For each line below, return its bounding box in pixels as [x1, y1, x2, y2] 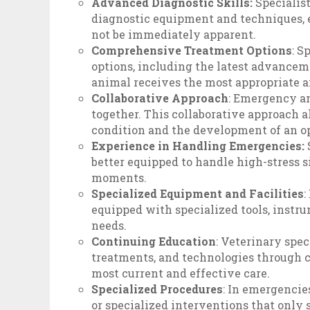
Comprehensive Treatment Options [91, 43, 293, 58]
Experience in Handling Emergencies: [91, 138, 305, 154]
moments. [91, 170, 147, 185]
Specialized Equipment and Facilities [91, 186, 304, 201]
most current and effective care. [91, 266, 271, 281]
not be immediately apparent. [91, 27, 257, 42]
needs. [91, 218, 127, 233]
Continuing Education [91, 234, 217, 249]
